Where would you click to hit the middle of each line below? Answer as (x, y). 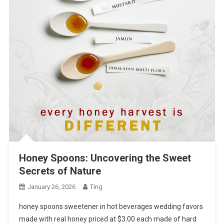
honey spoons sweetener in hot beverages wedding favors (111, 207)
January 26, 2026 (51, 187)
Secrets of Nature (60, 171)
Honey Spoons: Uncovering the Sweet (105, 158)
